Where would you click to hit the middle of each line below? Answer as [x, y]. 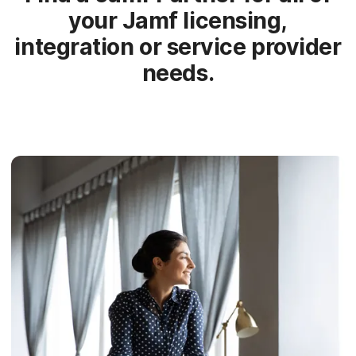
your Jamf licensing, [178, 21]
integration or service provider [178, 47]
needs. [178, 74]
